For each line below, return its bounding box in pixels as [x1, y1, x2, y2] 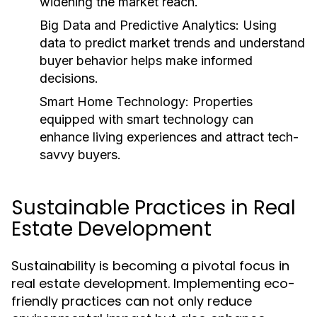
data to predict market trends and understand [40, 35, 305, 50]
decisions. [40, 71, 98, 86]
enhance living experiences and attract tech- [40, 129, 299, 144]
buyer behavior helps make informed [40, 53, 253, 68]
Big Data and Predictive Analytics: [40, 18, 239, 33]
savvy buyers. [40, 147, 121, 162]
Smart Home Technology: [40, 94, 189, 109]
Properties [189, 94, 253, 109]
